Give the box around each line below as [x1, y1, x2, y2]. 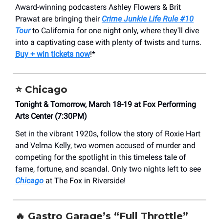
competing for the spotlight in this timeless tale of [15, 153, 186, 162]
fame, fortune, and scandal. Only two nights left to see [15, 164, 201, 174]
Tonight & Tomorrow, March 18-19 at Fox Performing [15, 100, 196, 109]
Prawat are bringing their [15, 14, 102, 24]
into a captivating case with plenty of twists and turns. [15, 38, 201, 47]
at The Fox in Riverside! [44, 176, 126, 186]
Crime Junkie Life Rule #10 [102, 14, 194, 24]
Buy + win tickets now [15, 49, 90, 59]
